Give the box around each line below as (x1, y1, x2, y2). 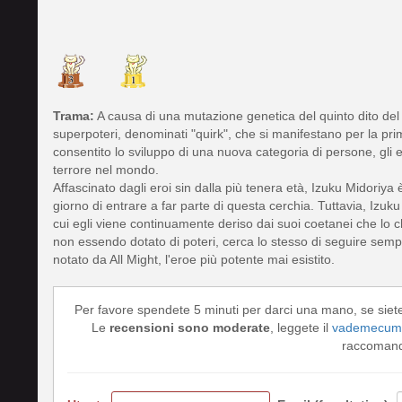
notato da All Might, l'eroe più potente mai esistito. (53, 252, 335, 267)
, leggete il (270, 320, 332, 336)
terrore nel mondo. (53, 162, 159, 178)
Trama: (53, 109, 94, 124)
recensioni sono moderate (109, 320, 270, 336)
